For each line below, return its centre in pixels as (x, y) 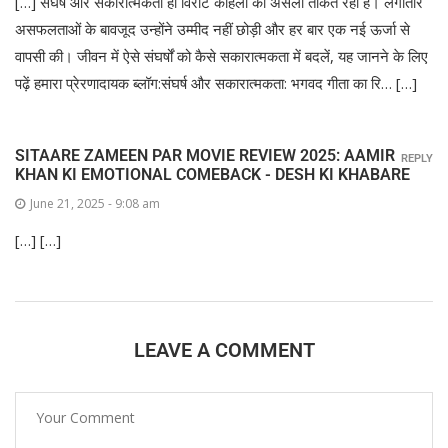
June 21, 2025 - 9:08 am (95, 203)
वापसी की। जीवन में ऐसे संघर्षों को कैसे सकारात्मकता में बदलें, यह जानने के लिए (221, 55)
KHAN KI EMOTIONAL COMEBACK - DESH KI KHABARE (212, 174)
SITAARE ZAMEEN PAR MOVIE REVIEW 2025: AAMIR (205, 155)
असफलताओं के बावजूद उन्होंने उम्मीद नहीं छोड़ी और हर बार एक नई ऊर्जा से (212, 28)
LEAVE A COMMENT (224, 349)
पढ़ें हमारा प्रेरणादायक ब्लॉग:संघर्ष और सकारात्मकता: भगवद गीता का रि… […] (216, 82)
